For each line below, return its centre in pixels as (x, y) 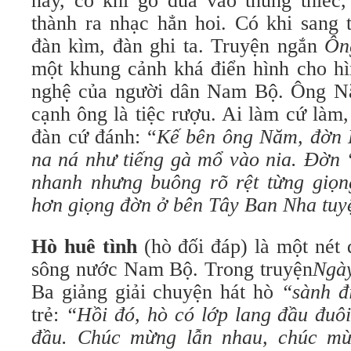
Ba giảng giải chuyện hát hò (156, 292)
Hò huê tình (84, 246)
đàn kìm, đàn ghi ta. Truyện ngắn (178, 46)
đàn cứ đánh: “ (94, 137)
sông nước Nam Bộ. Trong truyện (172, 269)
